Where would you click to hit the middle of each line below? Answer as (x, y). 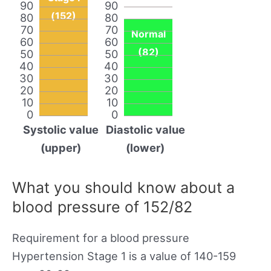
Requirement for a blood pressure (101, 237)
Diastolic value (145, 129)
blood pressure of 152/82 (102, 207)
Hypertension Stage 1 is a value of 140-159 (124, 256)
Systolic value (60, 129)
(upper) (60, 147)
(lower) (145, 147)
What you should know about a (123, 187)
